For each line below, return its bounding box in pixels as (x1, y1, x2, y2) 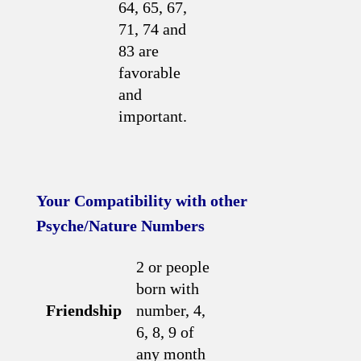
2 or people (136, 258, 210, 276)
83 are (118, 42, 159, 60)
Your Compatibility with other (36, 192, 247, 210)
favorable (118, 64, 180, 81)
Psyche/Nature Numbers (36, 217, 205, 234)
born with (136, 280, 199, 297)
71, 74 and (118, 20, 186, 38)
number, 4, (136, 301, 205, 319)
